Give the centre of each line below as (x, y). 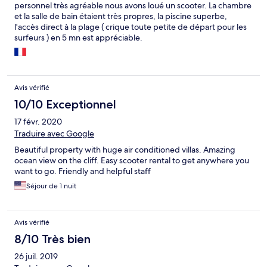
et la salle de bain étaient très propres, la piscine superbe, (121, 16)
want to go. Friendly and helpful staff (83, 171)
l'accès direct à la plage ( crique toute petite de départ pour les (131, 27)
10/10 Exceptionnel (65, 105)
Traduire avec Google (54, 134)
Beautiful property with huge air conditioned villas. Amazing (125, 150)
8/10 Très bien (52, 239)
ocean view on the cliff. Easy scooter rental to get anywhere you (132, 161)
